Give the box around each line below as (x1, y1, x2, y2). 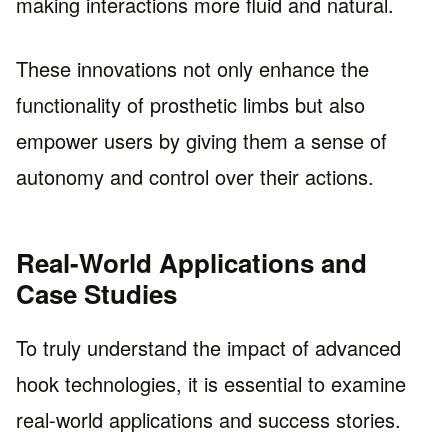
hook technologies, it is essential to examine (16, 369, 406, 399)
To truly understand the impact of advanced (16, 333, 401, 363)
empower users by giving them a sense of (16, 126, 387, 156)
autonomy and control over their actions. (16, 162, 374, 192)
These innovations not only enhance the (16, 54, 369, 84)
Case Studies (16, 275, 177, 313)
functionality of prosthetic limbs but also (16, 90, 365, 120)
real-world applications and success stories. (16, 405, 401, 435)
